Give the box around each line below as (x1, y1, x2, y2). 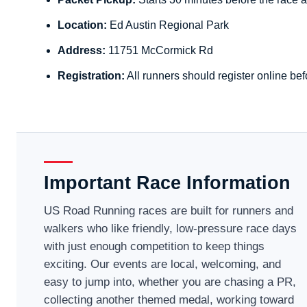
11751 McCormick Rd (106, 44, 214, 56)
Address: (58, 44, 106, 56)
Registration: (58, 69, 125, 82)
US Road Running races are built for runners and (44, 204, 294, 217)
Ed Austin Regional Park (107, 19, 230, 31)
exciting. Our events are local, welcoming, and (44, 257, 282, 271)
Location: (58, 19, 108, 31)
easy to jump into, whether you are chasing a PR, (44, 275, 297, 288)
